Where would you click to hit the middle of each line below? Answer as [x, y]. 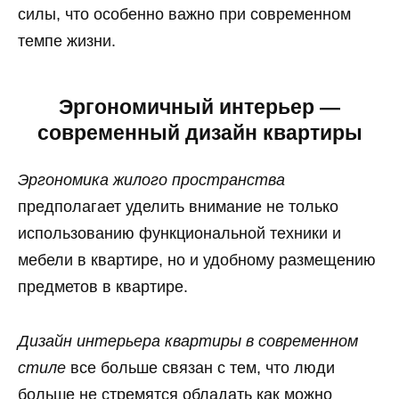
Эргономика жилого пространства [151, 179]
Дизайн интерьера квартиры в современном [188, 341]
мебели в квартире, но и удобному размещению [197, 260]
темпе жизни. [67, 41]
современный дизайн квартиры [199, 134]
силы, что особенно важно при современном [184, 15]
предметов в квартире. [103, 286]
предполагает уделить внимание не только [178, 206]
